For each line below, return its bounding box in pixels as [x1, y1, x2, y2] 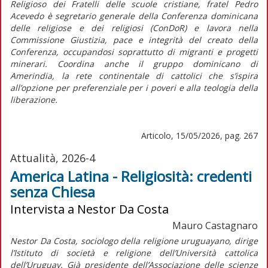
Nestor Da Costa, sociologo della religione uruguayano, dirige [10, 234, 258, 246]
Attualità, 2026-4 [10, 150, 95, 165]
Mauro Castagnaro [172, 218, 258, 232]
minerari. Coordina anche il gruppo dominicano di [10, 57, 258, 69]
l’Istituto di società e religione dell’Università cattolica [10, 246, 258, 258]
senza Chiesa [10, 181, 95, 202]
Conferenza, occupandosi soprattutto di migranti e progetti [10, 45, 258, 57]
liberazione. [10, 93, 57, 105]
